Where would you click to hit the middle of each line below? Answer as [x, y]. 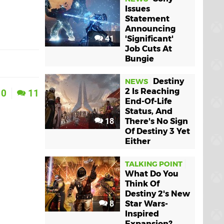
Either [138, 141]
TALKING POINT [154, 164]
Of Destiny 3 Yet [157, 131]
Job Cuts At [148, 49]
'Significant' [149, 39]
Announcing [150, 29]
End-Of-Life [148, 101]
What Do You [152, 174]
